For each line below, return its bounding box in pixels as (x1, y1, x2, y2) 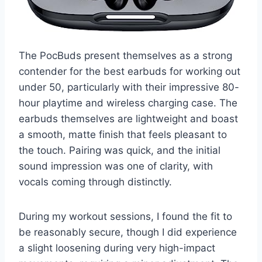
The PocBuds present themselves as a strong (19, 50, 232, 62)
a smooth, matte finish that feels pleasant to (19, 129, 227, 141)
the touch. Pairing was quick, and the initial (19, 144, 220, 157)
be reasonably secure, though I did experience (19, 226, 237, 239)
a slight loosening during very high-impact (19, 242, 215, 254)
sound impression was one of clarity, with (19, 160, 213, 173)
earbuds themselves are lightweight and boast (19, 113, 238, 125)
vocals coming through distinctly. (19, 176, 172, 188)
